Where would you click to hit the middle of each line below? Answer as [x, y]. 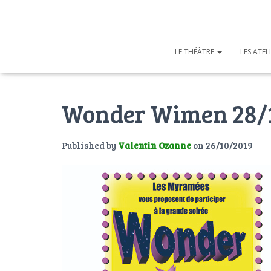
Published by [90, 145]
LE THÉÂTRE [195, 51]
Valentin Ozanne [155, 145]
